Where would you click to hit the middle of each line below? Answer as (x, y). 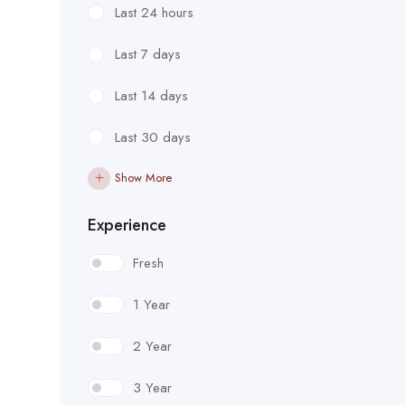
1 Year (151, 304)
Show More (143, 177)
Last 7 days (148, 54)
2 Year (152, 346)
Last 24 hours (154, 12)
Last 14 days (151, 95)
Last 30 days (153, 137)
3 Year (152, 387)
